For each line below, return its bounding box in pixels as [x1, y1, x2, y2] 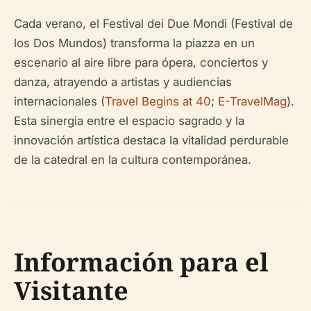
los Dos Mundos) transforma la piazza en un [14, 36, 255, 51]
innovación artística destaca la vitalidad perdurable [14, 133, 289, 148]
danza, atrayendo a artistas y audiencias [14, 75, 232, 90]
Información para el [14, 245, 269, 280]
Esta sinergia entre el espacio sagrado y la [14, 114, 244, 128]
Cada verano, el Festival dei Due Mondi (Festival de [14, 17, 293, 31]
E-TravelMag [218, 94, 287, 109]
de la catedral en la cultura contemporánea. [14, 153, 251, 167]
